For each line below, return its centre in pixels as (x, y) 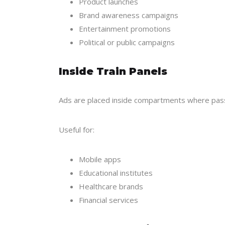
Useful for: (77, 130)
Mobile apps (100, 159)
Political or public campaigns (127, 42)
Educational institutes (116, 173)
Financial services (108, 200)
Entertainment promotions (125, 29)
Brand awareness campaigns (129, 15)
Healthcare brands (111, 186)
